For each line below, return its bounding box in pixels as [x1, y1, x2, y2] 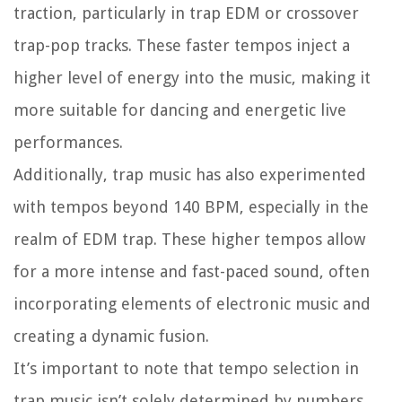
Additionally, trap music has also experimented [13, 164, 366, 184]
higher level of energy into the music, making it [13, 67, 371, 87]
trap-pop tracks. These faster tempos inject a [13, 35, 350, 55]
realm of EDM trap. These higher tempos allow [13, 229, 365, 249]
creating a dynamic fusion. [13, 326, 209, 345]
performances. [13, 132, 123, 152]
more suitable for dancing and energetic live [13, 100, 346, 119]
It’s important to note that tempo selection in [13, 358, 359, 378]
